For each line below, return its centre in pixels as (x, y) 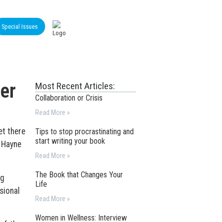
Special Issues (20, 27)
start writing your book (70, 141)
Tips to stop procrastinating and (85, 132)
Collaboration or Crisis (69, 98)
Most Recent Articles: (75, 86)
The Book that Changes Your (79, 175)
